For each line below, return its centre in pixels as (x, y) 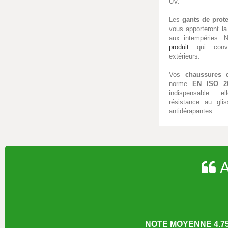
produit (179, 47)
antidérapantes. (192, 111)
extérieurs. (184, 56)
